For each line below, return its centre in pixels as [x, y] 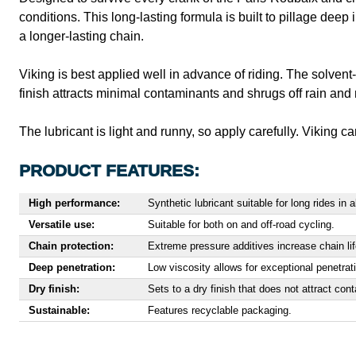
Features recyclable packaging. [220, 311]
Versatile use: [62, 225]
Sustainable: [59, 311]
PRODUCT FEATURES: [109, 171]
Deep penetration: [72, 268]
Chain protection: [71, 246]
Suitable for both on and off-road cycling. [241, 225]
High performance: [74, 203]
